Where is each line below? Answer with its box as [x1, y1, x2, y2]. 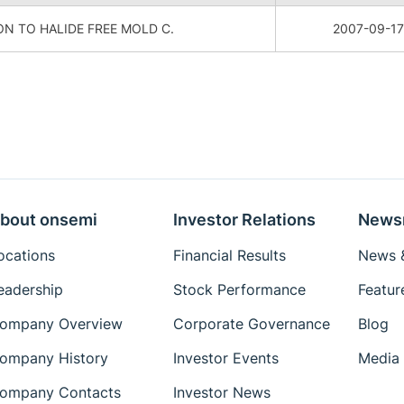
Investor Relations [172, 210, 316, 229]
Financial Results [172, 246, 286, 264]
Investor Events [172, 349, 279, 367]
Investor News [172, 383, 271, 401]
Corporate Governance [172, 315, 330, 333]
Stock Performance [172, 280, 306, 298]
